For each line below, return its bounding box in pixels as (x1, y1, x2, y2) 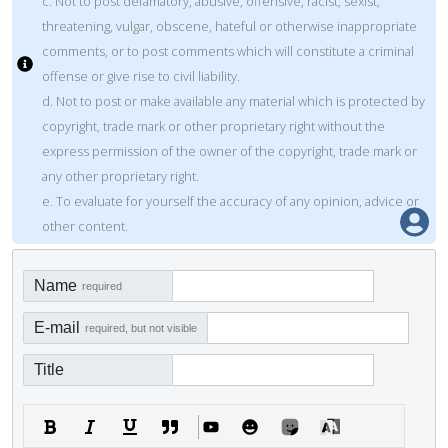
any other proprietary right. (42, 166, 199, 185)
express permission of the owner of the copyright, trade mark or (42, 141, 417, 160)
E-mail (34, 318, 80, 336)
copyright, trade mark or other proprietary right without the (42, 116, 385, 135)
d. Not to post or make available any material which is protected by (42, 91, 425, 110)
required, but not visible (85, 321, 197, 334)
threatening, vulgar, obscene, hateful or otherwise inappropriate (42, 16, 417, 35)
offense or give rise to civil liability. (42, 66, 240, 85)
